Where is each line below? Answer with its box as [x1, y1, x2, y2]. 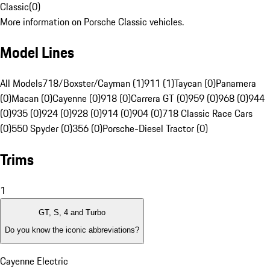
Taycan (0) [174, 76, 216, 91]
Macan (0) [11, 91, 52, 106]
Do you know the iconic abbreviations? [5, 225, 139, 234]
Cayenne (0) [52, 91, 101, 106]
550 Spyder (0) [11, 121, 72, 136]
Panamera [216, 76, 256, 91]
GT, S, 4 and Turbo [39, 208, 105, 218]
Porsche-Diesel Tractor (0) [102, 121, 208, 136]
